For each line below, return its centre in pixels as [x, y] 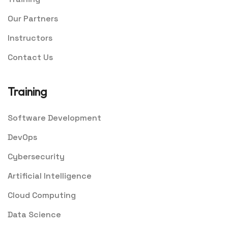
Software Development [54, 118]
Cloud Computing [42, 195]
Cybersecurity [36, 157]
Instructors [30, 38]
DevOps [22, 137]
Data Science [34, 215]
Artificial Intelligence [50, 176]
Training [27, 92]
